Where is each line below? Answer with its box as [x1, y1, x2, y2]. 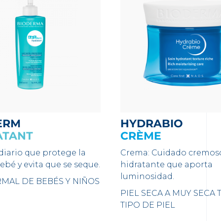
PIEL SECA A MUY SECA [120, 188, 215, 198]
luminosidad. [120, 172, 174, 181]
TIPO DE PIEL [120, 200, 175, 210]
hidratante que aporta [120, 160, 213, 169]
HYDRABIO [129, 117, 183, 130]
